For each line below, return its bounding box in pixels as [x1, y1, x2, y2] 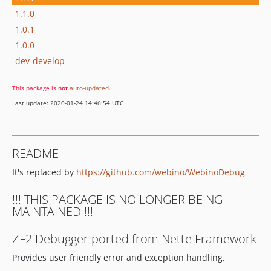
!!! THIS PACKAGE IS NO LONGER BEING [12, 191, 223, 207]
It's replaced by [12, 166, 76, 178]
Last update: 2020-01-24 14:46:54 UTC [12, 99, 123, 107]
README [12, 145, 59, 162]
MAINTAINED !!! [12, 203, 93, 220]
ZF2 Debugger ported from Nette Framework [12, 230, 256, 247]
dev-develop [15, 54, 65, 67]
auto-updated [70, 83, 109, 92]
